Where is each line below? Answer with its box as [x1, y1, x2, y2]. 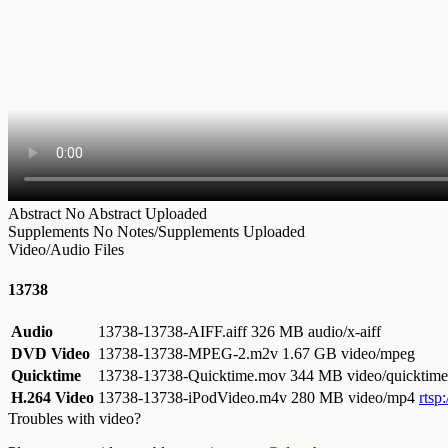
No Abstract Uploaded [65, 205, 207, 223]
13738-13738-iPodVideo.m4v [98, 388, 291, 406]
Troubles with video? [8, 409, 141, 427]
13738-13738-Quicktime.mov [98, 366, 290, 384]
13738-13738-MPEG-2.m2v [98, 344, 282, 362]
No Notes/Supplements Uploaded [93, 223, 305, 241]
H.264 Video [11, 388, 94, 406]
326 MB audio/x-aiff [251, 322, 381, 340]
